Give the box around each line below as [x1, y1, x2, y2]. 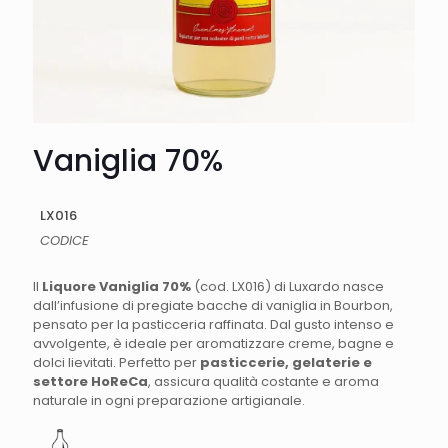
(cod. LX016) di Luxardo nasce [191, 277, 384, 296]
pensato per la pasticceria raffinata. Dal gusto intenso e [33, 315, 394, 334]
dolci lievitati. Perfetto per [33, 353, 200, 372]
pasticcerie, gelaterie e [200, 353, 372, 372]
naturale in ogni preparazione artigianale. [33, 391, 305, 410]
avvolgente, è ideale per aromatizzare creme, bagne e [33, 334, 394, 353]
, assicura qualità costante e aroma [148, 372, 379, 391]
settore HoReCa [33, 372, 148, 391]
